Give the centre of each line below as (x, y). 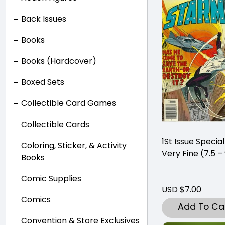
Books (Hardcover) (59, 61)
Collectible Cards (55, 124)
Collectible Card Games (69, 103)
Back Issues (44, 19)
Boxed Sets (43, 82)
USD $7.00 (182, 189)
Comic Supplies (51, 179)
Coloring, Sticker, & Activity (74, 145)
